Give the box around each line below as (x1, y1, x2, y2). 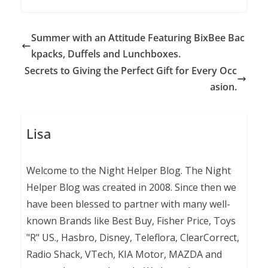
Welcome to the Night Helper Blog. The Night (26, 164, 231, 178)
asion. (210, 80, 237, 93)
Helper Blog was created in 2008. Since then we (26, 181, 236, 194)
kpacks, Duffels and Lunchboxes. (31, 47, 181, 60)
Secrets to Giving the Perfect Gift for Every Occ (25, 63, 237, 77)
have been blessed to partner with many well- (26, 197, 230, 211)
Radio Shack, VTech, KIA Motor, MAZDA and (26, 248, 222, 261)
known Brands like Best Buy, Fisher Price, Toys (26, 214, 236, 228)
